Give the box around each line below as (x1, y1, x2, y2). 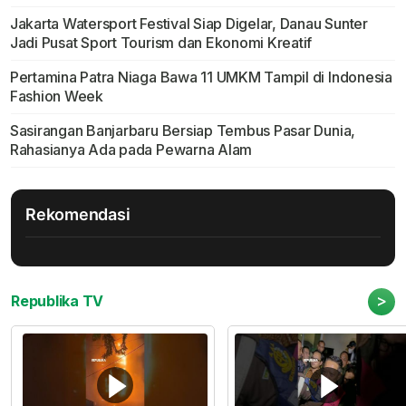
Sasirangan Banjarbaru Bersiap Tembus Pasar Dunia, (9, 121, 356, 140)
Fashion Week (9, 87, 103, 106)
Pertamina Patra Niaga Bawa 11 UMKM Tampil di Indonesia (9, 68, 392, 87)
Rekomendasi (25, 205, 130, 225)
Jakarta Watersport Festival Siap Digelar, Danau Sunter (9, 14, 368, 34)
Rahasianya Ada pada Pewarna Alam (9, 140, 253, 159)
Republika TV (11, 292, 104, 311)
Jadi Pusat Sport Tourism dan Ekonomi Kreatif (9, 34, 313, 53)
